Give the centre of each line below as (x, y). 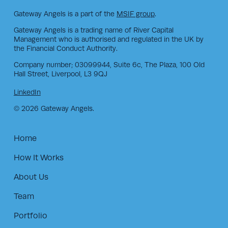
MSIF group (135, 14)
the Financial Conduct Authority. (65, 49)
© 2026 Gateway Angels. (54, 109)
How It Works (38, 158)
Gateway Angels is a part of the (65, 14)
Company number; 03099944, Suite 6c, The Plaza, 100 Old (109, 65)
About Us (31, 177)
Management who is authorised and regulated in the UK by (108, 39)
